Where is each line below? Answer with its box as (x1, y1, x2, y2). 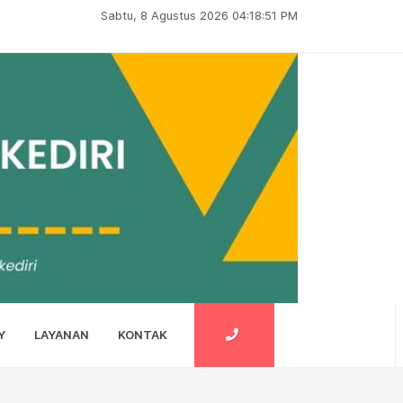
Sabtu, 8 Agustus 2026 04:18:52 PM (99, 8, 298, 22)
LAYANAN (34, 327, 89, 342)
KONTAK (118, 327, 167, 342)
